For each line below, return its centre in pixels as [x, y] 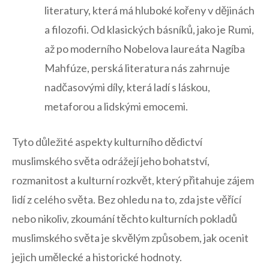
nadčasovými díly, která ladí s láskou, [127, 87]
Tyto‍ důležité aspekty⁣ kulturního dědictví [107, 141]
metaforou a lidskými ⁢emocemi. [116, 106]
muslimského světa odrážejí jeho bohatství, [111, 161]
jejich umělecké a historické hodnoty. [97, 257]
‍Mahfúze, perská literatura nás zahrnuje [137, 68]
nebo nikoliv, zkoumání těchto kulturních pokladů [125, 218]
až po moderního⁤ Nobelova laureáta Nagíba [145, 48]
